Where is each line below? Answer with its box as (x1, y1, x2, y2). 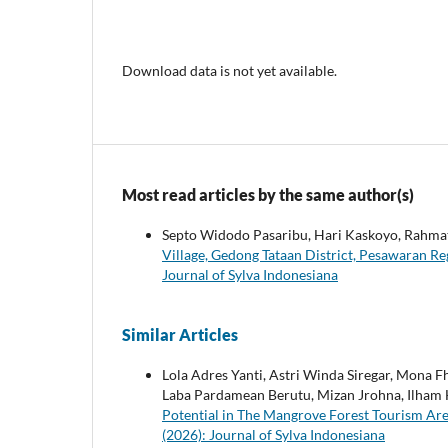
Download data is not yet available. (122, 61, 337, 79)
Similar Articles (122, 324, 238, 344)
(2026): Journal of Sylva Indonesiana (162, 425, 385, 443)
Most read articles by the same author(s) (122, 184, 414, 204)
